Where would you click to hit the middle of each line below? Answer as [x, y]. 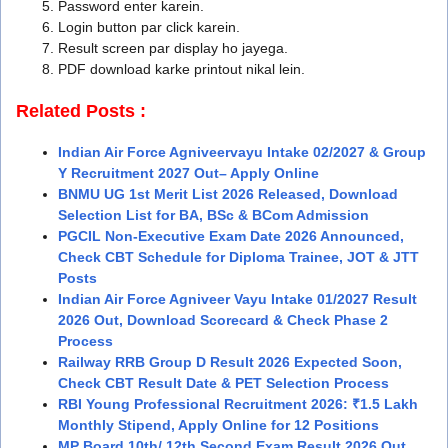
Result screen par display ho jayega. [173, 47]
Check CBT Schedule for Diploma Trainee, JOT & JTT [238, 256]
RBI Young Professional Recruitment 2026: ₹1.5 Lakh [238, 403]
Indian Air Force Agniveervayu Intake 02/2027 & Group [242, 151]
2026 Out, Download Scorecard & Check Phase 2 [223, 319]
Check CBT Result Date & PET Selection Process [223, 382]
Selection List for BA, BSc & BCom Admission [213, 214]
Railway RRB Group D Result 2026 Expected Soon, [230, 361]
